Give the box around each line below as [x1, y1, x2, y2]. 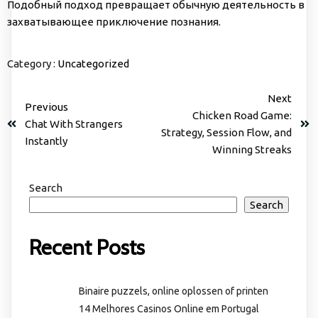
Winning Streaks [212, 143, 292, 155]
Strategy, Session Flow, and [161, 126, 292, 138]
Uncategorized [57, 57, 129, 70]
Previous [25, 100, 68, 113]
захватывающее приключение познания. [7, 15, 221, 28]
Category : [7, 57, 55, 70]
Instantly [25, 134, 67, 147]
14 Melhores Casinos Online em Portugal [79, 302, 259, 314]
